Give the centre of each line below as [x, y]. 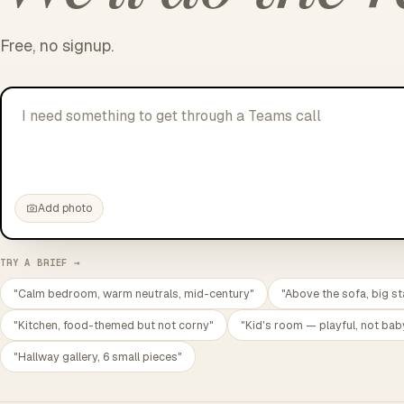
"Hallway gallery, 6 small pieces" [98, 357]
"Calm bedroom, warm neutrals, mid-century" [134, 294]
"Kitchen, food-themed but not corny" [114, 325]
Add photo [64, 208]
